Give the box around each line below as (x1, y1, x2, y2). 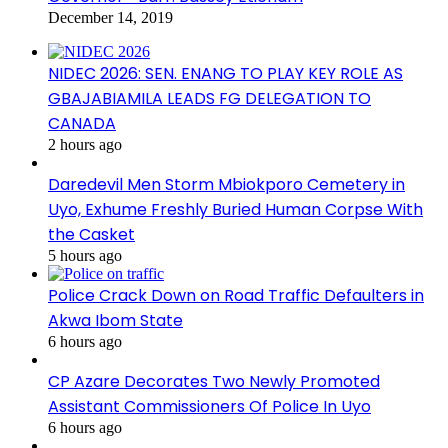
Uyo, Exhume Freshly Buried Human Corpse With (48, 197, 423, 221)
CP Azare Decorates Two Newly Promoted (48, 369, 380, 393)
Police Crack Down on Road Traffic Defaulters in (48, 283, 424, 307)
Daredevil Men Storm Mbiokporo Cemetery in (48, 172, 405, 196)
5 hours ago (48, 246, 122, 264)
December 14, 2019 (48, 8, 173, 26)
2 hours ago (48, 135, 122, 153)
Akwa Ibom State (48, 308, 183, 332)
